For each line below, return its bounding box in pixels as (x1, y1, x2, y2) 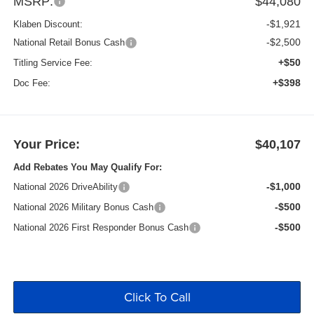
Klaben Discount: (13, 18, 83, 29)
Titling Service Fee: (13, 57, 93, 68)
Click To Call (123, 287, 191, 306)
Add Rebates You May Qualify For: (13, 161, 162, 172)
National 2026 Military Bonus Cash (13, 201, 153, 212)
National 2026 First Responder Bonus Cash (13, 221, 189, 233)
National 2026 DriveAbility (13, 181, 118, 192)
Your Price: (13, 137, 80, 151)
